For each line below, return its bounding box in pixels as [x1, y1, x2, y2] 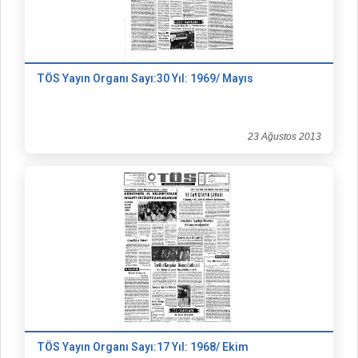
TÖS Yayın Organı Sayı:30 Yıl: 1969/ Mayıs [37, 72, 253, 85]
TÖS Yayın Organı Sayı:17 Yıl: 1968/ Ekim [37, 340, 249, 353]
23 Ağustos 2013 [248, 131, 321, 142]
